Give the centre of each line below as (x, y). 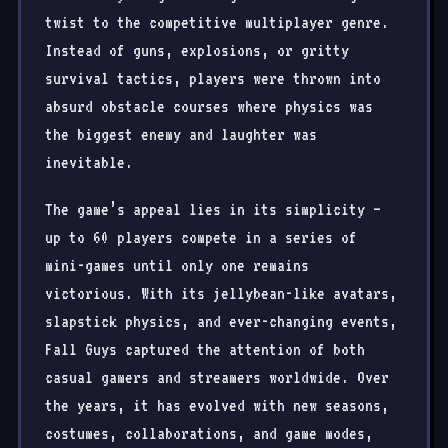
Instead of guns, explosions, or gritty (197, 50)
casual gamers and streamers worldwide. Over (217, 377)
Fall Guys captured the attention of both (205, 349)
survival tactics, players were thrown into (213, 78)
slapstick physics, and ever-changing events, (221, 321)
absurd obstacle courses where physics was (209, 106)
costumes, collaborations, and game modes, (209, 433)
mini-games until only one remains (177, 265)
